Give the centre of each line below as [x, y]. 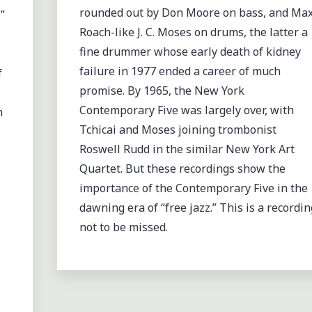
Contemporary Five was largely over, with [186, 110]
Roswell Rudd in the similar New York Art [187, 149]
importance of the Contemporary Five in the [193, 188]
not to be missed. [125, 227]
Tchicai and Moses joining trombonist [178, 129]
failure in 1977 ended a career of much [180, 71]
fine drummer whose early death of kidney [190, 51]
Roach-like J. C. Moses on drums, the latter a [193, 32]
